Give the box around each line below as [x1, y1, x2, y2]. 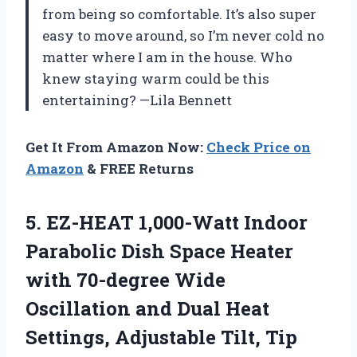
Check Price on [206, 137, 311, 156]
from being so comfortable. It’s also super [42, 4, 316, 23]
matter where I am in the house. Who [42, 47, 292, 66]
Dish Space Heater [116, 237, 293, 264]
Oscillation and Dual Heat [25, 295, 269, 321]
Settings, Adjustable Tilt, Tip [25, 324, 297, 350]
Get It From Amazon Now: [25, 137, 206, 156]
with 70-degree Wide [25, 266, 226, 292]
